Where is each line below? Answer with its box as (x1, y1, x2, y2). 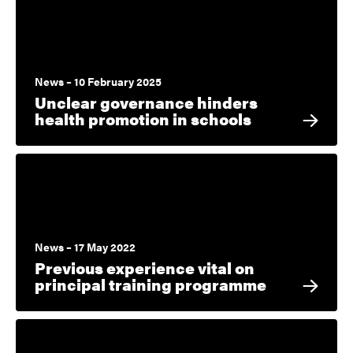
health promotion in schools (35, 107, 251, 131)
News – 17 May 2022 (35, 239, 136, 255)
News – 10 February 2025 (35, 73, 162, 90)
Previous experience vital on (35, 256, 255, 280)
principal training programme (35, 273, 266, 296)
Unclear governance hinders (35, 91, 258, 114)
